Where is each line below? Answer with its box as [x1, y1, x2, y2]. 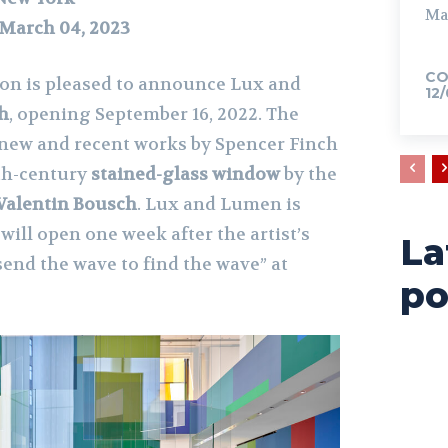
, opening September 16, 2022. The [9, 103, 299, 126]
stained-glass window [91, 163, 280, 186]
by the [280, 163, 337, 186]
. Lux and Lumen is [137, 193, 301, 216]
